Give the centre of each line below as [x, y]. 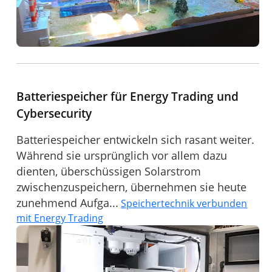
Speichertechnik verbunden [184, 203]
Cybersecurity [54, 113]
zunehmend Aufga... [68, 202]
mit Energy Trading [60, 218]
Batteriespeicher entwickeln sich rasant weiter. [136, 139]
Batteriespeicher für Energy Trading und [128, 96]
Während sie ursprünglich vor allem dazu [122, 155]
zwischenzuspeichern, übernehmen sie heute [132, 187]
